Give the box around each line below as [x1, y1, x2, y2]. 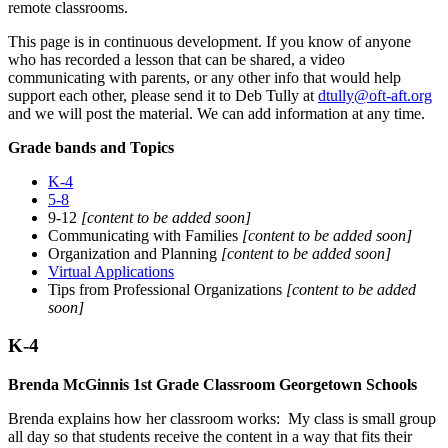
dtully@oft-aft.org [318, 86, 432, 104]
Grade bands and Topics [8, 138, 174, 156]
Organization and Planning [48, 244, 221, 262]
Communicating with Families [48, 226, 242, 244]
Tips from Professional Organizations [48, 280, 286, 298]
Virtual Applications [48, 262, 174, 280]
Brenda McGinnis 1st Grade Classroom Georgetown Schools [8, 376, 417, 394]
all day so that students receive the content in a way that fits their [8, 428, 412, 446]
